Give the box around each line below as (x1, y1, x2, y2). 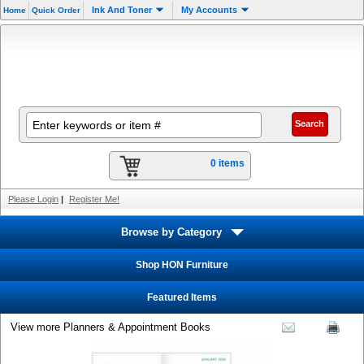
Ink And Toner (92, 5, 152, 15)
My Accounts (181, 5, 237, 15)
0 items (210, 158, 245, 169)
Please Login (8, 194, 58, 204)
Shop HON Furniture (136, 259, 228, 271)
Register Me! (69, 194, 119, 204)
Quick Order (32, 6, 80, 15)
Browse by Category (120, 226, 222, 238)
